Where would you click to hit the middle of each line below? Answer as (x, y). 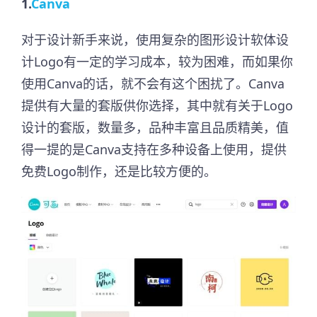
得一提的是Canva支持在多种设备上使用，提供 (154, 149)
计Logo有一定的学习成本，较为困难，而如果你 (157, 61)
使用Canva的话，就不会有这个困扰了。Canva (153, 83)
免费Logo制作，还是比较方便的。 (119, 171)
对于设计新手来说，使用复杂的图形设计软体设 (155, 39)
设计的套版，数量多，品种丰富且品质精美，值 (155, 127)
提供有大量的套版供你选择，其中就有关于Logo (157, 105)
